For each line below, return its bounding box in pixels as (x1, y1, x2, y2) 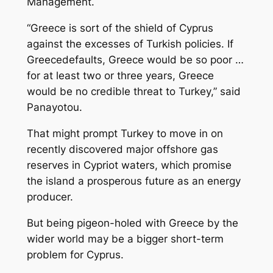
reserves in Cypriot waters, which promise (26, 158, 232, 171)
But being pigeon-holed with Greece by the (26, 216, 238, 229)
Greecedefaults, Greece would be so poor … (26, 53, 244, 66)
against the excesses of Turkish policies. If (26, 37, 233, 50)
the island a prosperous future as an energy (26, 174, 241, 187)
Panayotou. (26, 101, 82, 113)
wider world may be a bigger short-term (26, 232, 224, 245)
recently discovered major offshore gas (26, 143, 218, 155)
